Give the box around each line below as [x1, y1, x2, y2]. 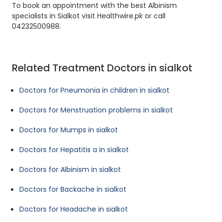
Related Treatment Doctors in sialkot [12, 61, 192, 75]
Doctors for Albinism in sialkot [19, 165, 121, 175]
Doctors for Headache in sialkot [19, 204, 128, 215]
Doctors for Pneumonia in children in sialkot [19, 85, 169, 96]
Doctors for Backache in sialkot [19, 184, 126, 195]
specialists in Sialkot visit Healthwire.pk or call [12, 11, 166, 21]
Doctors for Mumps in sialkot [19, 125, 118, 135]
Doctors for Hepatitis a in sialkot [19, 145, 129, 155]
